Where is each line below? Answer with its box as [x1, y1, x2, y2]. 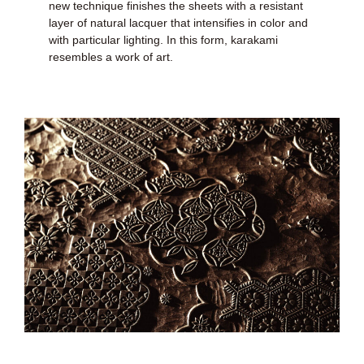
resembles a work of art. [49, 50, 173, 64]
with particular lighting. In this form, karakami [49, 33, 278, 47]
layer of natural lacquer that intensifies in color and [49, 16, 308, 30]
